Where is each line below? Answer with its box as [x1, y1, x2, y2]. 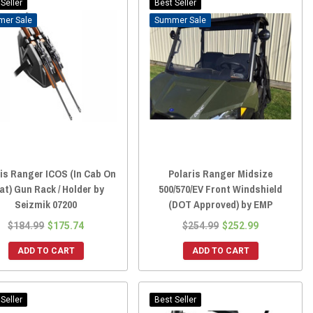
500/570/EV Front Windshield [159, 182, 283, 197]
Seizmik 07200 [15, 197, 78, 212]
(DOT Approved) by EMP [168, 197, 273, 212]
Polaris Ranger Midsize [168, 166, 273, 182]
